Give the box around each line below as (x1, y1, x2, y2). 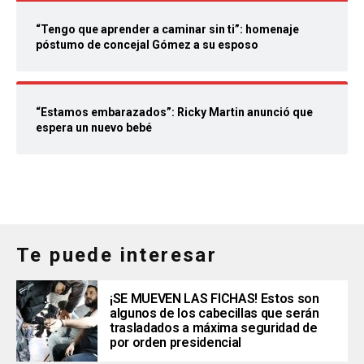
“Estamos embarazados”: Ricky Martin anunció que (36, 106, 313, 119)
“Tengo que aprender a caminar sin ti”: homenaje (36, 23, 299, 37)
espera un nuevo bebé (36, 121, 152, 135)
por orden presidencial (110, 335, 241, 351)
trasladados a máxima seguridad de (110, 320, 318, 336)
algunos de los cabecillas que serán (110, 305, 319, 322)
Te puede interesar (16, 244, 218, 267)
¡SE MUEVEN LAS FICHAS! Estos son (110, 291, 319, 307)
